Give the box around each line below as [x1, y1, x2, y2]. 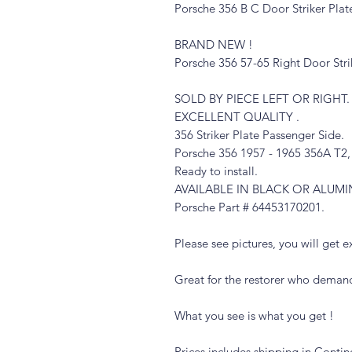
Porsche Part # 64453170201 [174, 200, 321, 214]
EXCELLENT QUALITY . [174, 109, 299, 124]
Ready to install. [174, 163, 258, 178]
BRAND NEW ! [174, 37, 253, 52]
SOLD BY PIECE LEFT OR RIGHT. [174, 91, 350, 106]
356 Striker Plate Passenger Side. [174, 127, 344, 142]
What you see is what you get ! [174, 308, 334, 323]
